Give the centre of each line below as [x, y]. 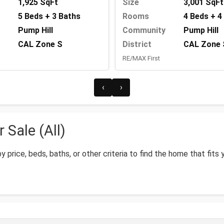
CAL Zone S [40, 44]
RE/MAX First [141, 58]
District [137, 44]
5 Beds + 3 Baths [49, 16]
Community [144, 30]
